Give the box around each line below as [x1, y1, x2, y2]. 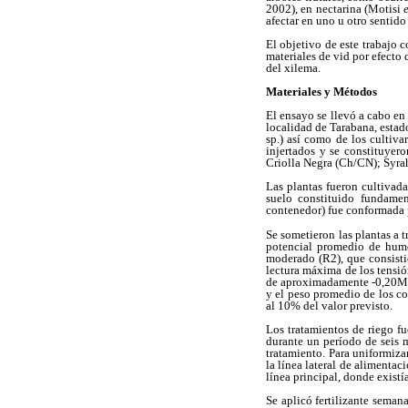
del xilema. [266, 60, 321, 75]
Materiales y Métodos [266, 85, 377, 99]
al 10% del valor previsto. [266, 298, 393, 312]
